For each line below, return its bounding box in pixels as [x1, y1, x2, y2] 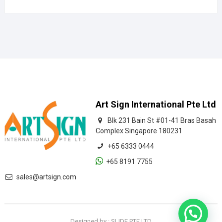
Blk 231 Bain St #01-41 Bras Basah [104, 116, 216, 125]
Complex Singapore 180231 [95, 127, 182, 135]
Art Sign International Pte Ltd [95, 99, 216, 110]
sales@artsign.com [13, 173, 76, 181]
